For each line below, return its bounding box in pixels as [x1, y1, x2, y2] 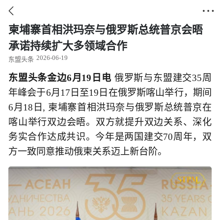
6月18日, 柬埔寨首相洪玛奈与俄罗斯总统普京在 [8, 102, 212, 112]
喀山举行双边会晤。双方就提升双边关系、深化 [8, 117, 212, 127]
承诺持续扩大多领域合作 [8, 40, 127, 52]
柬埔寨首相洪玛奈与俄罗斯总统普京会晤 [8, 24, 203, 36]
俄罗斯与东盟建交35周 [114, 73, 212, 83]
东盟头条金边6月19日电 [8, 73, 114, 83]
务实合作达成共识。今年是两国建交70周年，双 [8, 132, 212, 142]
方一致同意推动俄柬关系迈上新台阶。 [8, 146, 167, 157]
